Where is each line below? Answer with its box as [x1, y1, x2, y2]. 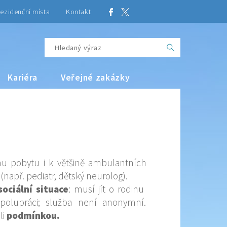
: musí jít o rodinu [68, 183, 146, 195]
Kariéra [8, 72, 38, 83]
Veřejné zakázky [61, 72, 130, 83]
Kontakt [66, 7, 91, 16]
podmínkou [7, 209, 57, 221]
